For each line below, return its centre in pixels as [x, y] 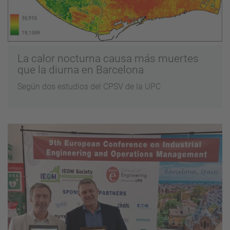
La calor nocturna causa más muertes [108, 58]
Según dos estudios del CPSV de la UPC [89, 86]
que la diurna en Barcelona [81, 70]
